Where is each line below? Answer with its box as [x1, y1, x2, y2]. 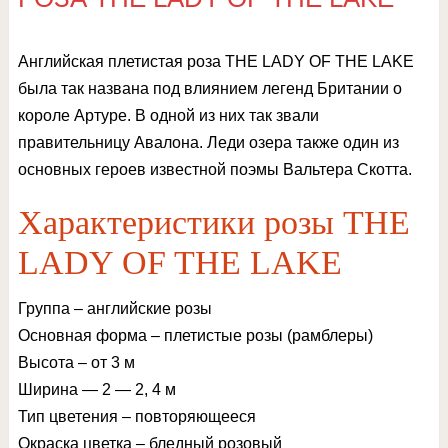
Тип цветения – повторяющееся [17, 408, 256, 425]
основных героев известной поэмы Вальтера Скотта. [17, 161, 420, 178]
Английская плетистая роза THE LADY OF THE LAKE [17, 53, 414, 70]
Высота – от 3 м [17, 354, 135, 371]
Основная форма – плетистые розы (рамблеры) [17, 327, 373, 344]
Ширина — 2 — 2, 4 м [17, 381, 176, 398]
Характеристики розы [17, 204, 343, 241]
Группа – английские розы [17, 300, 212, 317]
